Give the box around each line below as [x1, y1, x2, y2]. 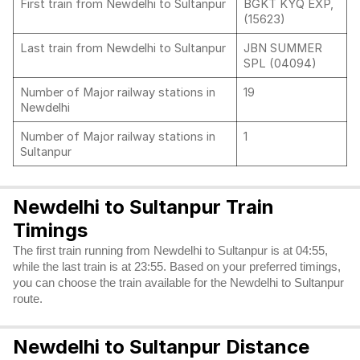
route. [13, 292, 43, 305]
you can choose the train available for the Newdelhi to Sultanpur [13, 276, 344, 289]
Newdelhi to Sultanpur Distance [13, 335, 309, 358]
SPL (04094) [243, 56, 317, 71]
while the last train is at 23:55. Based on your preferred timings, [13, 260, 341, 273]
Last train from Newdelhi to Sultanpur [20, 41, 229, 55]
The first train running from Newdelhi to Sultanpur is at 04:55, [13, 244, 328, 257]
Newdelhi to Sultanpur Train [13, 195, 274, 219]
